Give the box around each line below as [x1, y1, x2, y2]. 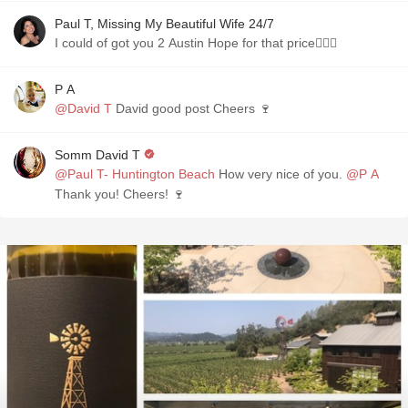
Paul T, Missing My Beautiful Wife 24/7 [55, 16, 274, 31]
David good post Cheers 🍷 [112, 101, 271, 116]
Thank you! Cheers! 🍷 [55, 187, 185, 201]
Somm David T [55, 148, 140, 162]
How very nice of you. [215, 167, 346, 181]
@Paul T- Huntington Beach [55, 167, 215, 181]
